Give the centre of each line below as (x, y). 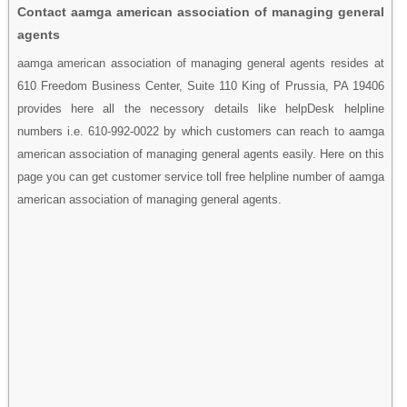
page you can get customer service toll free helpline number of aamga (200, 176)
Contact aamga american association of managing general (200, 11)
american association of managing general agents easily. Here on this (200, 154)
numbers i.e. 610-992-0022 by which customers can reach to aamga (200, 131)
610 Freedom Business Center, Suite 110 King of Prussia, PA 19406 (200, 85)
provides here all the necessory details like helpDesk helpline (200, 108)
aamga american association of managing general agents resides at (200, 63)
